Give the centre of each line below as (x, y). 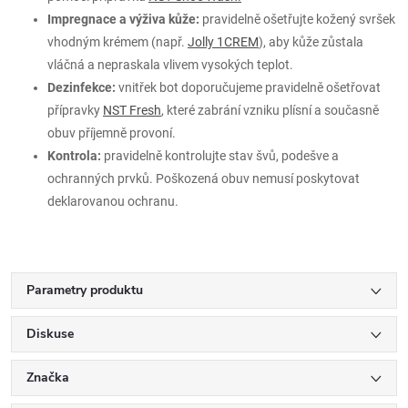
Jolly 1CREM (223, 41)
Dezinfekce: (82, 87)
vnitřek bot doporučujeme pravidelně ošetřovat (250, 87)
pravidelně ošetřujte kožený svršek (297, 19)
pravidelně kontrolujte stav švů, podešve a (220, 155)
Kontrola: (74, 155)
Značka (48, 377)
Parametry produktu (85, 290)
